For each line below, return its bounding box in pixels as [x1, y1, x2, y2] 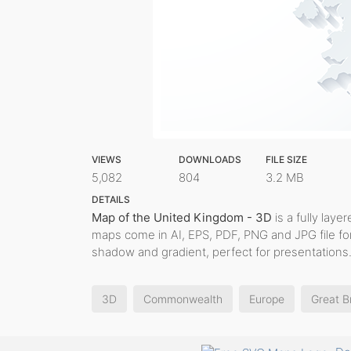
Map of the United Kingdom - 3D [92, 210, 272, 225]
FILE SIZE [265, 154, 307, 165]
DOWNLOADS [178, 154, 241, 165]
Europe [249, 292, 284, 306]
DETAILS [92, 194, 130, 205]
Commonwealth [143, 292, 223, 306]
